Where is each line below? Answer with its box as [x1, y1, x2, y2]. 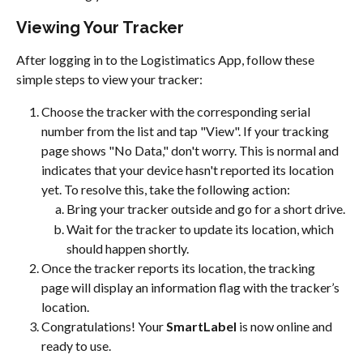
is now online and [237, 318, 335, 334]
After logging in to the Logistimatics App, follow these [16, 52, 317, 68]
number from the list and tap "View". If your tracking [41, 123, 331, 139]
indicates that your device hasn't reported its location [41, 162, 336, 178]
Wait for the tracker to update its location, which [66, 220, 336, 237]
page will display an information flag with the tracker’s [41, 279, 342, 295]
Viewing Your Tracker [16, 18, 184, 38]
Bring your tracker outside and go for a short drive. [66, 201, 345, 217]
